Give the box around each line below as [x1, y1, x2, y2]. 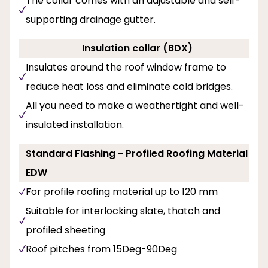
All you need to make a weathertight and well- [26, 98, 244, 112]
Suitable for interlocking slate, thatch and [26, 203, 220, 218]
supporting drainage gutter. [26, 12, 156, 26]
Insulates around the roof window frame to [26, 60, 226, 74]
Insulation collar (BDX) [82, 41, 193, 55]
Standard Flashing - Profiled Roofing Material [26, 146, 248, 160]
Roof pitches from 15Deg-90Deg [26, 242, 177, 256]
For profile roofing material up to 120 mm [26, 184, 218, 199]
